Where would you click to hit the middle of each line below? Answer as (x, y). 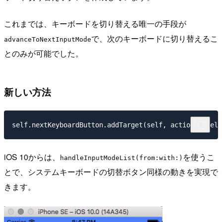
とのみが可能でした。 (44, 54)
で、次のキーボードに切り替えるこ (155, 39)
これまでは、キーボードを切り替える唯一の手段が (95, 24)
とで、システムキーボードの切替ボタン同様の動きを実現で (111, 172)
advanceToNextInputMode (48, 40)
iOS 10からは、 (32, 157)
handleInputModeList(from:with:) (121, 158)
